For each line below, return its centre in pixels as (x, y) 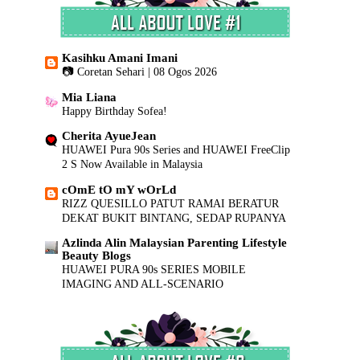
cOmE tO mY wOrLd (119, 189)
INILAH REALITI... (117, 323)
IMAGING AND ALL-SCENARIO (143, 284)
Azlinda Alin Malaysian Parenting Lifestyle (175, 243)
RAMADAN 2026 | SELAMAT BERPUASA (165, 337)
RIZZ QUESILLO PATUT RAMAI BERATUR (171, 203)
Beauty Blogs (97, 256)
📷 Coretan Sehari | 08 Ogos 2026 (140, 72)
